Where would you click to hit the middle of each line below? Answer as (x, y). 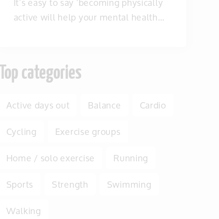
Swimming (129, 184)
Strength (70, 184)
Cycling (21, 131)
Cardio (153, 105)
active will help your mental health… (89, 17)
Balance (105, 105)
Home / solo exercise (51, 158)
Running (131, 158)
